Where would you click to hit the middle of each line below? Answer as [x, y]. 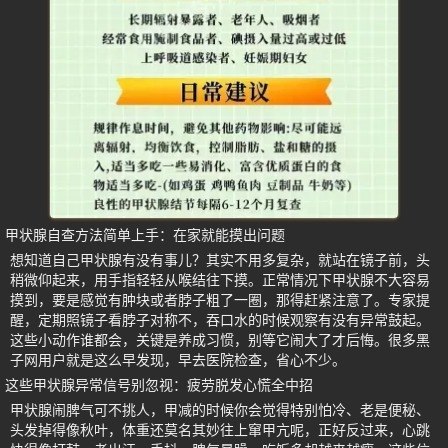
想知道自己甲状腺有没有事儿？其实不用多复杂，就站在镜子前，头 [220, 260]
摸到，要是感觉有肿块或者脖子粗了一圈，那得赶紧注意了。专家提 [220, 300]
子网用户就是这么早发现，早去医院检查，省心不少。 [178, 360]
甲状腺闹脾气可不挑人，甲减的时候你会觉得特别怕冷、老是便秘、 [220, 410]
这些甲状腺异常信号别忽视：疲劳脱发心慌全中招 [159, 385]
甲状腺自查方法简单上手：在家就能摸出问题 [145, 235]
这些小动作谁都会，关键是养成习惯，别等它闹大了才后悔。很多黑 [220, 340]
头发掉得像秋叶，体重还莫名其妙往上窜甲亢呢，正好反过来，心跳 [220, 430]
